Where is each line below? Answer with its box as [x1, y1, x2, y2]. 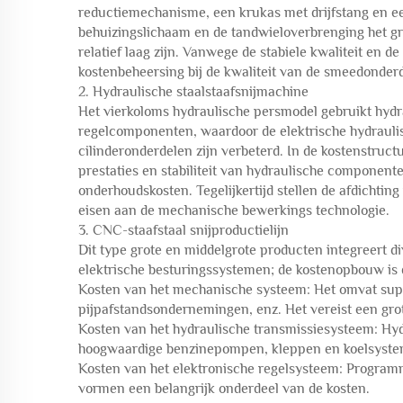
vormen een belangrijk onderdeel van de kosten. [78, 381, 370, 397]
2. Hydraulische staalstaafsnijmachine [78, 84, 309, 100]
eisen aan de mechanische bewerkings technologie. [78, 202, 390, 219]
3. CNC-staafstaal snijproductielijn [78, 222, 289, 238]
